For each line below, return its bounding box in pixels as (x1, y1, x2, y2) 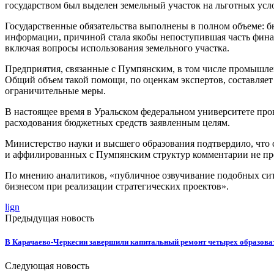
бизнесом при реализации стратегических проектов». (5, 180, 229, 191)
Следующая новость (5, 261, 89, 272)
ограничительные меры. (5, 85, 106, 96)
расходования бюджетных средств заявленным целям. (5, 117, 230, 128)
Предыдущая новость (5, 212, 94, 223)
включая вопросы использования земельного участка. (5, 42, 229, 53)
